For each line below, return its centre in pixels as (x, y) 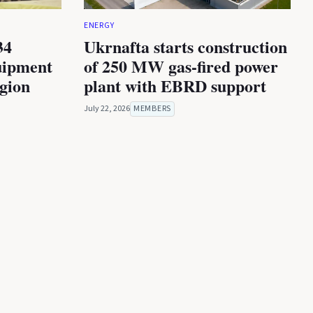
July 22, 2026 (107, 109)
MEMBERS (152, 109)
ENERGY (99, 26)
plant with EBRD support (175, 86)
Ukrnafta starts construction (185, 47)
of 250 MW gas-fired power (181, 66)
